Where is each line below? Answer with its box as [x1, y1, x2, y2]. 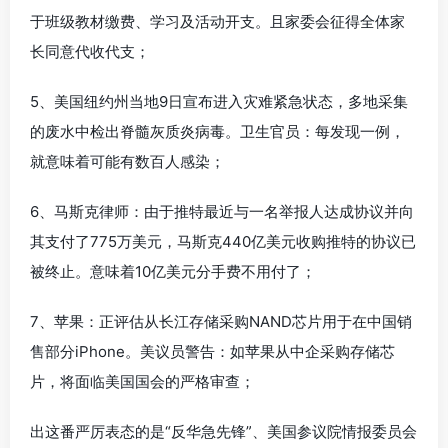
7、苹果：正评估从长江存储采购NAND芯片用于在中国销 [30, 311, 412, 331]
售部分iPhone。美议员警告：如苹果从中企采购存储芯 [30, 341, 395, 361]
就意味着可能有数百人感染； [30, 151, 225, 171]
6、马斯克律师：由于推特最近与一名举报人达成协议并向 [30, 201, 414, 221]
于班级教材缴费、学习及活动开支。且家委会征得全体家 [30, 11, 405, 31]
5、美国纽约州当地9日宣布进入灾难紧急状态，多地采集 [30, 91, 408, 111]
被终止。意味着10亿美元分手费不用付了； [30, 261, 316, 281]
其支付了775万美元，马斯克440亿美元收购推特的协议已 [30, 231, 416, 251]
